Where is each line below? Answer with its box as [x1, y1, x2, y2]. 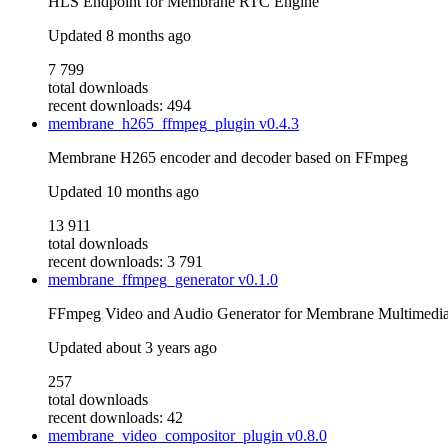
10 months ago [106, 183, 199, 201]
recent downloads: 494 [48, 97, 191, 115]
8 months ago [106, 27, 191, 45]
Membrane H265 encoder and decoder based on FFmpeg [48, 149, 408, 167]
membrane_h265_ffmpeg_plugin [48, 115, 259, 133]
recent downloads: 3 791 [48, 253, 203, 271]
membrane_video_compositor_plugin [48, 427, 287, 445]
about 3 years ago [106, 339, 217, 357]
